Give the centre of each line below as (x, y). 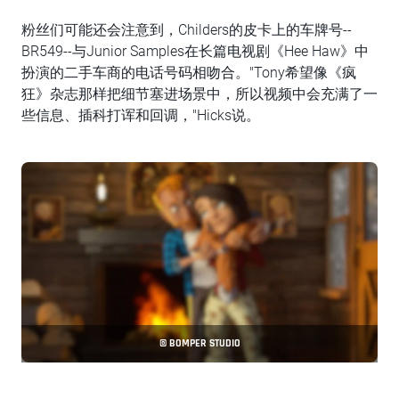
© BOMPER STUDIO (199, 343)
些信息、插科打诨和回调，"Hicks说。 (141, 115)
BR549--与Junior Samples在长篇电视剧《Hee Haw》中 (195, 51)
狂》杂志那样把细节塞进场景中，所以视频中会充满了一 (199, 94)
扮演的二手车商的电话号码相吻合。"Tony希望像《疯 (189, 73)
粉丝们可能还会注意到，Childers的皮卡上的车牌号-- (187, 30)
